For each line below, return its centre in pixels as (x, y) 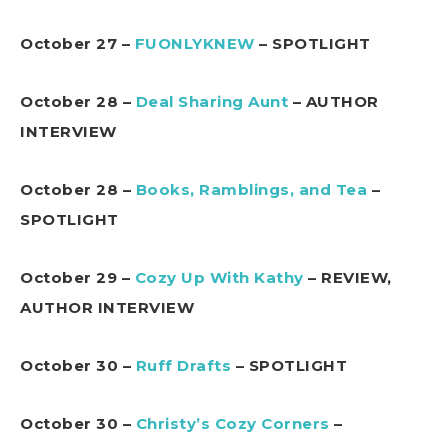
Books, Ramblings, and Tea (251, 190)
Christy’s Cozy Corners (232, 424)
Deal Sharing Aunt (211, 102)
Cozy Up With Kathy (219, 278)
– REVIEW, (347, 278)
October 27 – (77, 44)
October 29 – (77, 278)
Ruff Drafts (183, 366)
